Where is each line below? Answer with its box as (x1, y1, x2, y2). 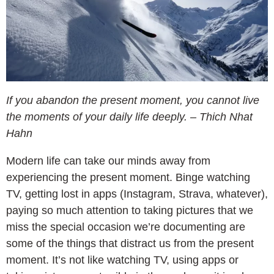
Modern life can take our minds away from (6, 154, 210, 167)
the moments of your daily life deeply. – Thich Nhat (6, 110, 253, 123)
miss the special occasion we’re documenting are (6, 220, 245, 233)
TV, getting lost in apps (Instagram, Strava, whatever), (6, 187, 268, 200)
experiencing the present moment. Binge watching (6, 171, 250, 183)
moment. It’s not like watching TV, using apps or (6, 253, 239, 266)
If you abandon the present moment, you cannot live (6, 94, 259, 106)
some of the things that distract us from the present (6, 237, 254, 250)
